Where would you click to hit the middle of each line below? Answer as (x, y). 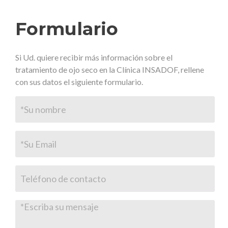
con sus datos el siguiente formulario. (79, 82)
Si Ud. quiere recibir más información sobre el (94, 58)
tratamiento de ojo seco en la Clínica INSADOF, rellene (110, 70)
